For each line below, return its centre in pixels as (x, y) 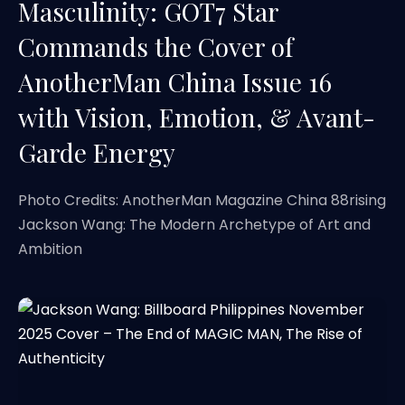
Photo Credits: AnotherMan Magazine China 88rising (202, 200)
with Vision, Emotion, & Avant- (197, 117)
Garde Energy (97, 152)
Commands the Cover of (155, 47)
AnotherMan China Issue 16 (175, 82)
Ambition (50, 249)
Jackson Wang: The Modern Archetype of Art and (194, 225)
